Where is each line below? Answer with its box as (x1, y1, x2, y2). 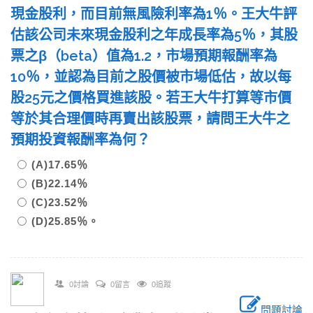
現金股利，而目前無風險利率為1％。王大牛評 (10, 6, 297, 22)
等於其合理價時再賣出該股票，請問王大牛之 (10, 110, 290, 127)
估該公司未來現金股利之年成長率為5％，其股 (10, 27, 298, 43)
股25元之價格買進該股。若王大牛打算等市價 (10, 89, 291, 106)
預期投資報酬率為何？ (10, 131, 164, 148)
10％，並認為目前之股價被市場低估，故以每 (10, 68, 291, 85)
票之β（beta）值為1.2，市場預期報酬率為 (10, 48, 277, 64)
